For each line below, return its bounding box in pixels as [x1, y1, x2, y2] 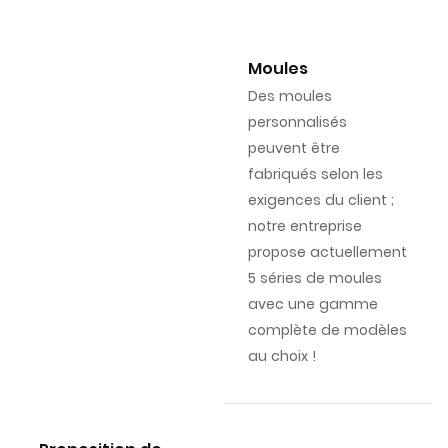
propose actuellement [247, 242, 407, 263]
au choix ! [247, 346, 316, 367]
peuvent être [247, 138, 340, 159]
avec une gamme [247, 294, 378, 315]
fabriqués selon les [247, 164, 383, 185]
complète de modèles [247, 320, 407, 341]
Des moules [247, 86, 332, 107]
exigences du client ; [247, 190, 394, 211]
